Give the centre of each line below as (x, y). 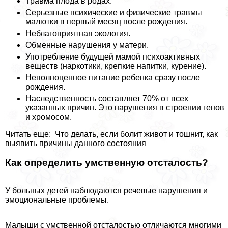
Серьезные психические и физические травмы (114, 12)
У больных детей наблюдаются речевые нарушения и (106, 190)
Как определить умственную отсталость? (107, 163)
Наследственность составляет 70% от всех (107, 98)
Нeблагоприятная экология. (78, 33)
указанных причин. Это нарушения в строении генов (125, 107)
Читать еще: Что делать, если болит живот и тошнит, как (111, 134)
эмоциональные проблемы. (57, 199)
